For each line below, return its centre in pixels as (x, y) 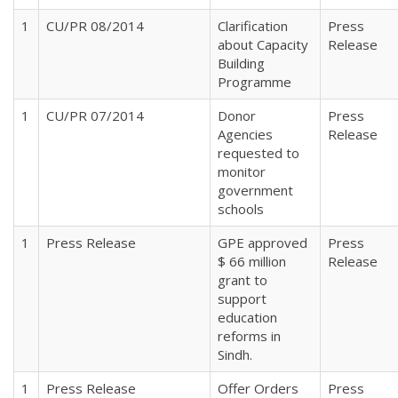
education (247, 317)
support (242, 298)
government (255, 190)
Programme (255, 81)
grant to (243, 279)
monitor (242, 171)
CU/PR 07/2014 (95, 115)
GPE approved (263, 242)
